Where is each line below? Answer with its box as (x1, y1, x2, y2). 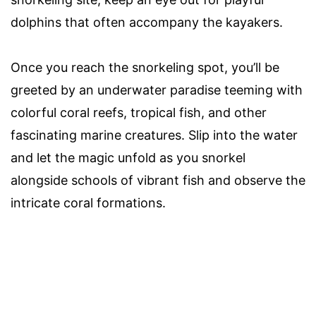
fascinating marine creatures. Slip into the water (11, 127, 298, 142)
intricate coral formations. (11, 195, 166, 210)
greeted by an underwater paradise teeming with (11, 82, 303, 97)
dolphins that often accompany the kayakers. (11, 14, 283, 30)
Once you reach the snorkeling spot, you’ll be (11, 59, 279, 75)
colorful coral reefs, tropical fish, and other (11, 104, 267, 120)
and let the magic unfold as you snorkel (11, 150, 245, 165)
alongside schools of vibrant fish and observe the (11, 172, 305, 188)
